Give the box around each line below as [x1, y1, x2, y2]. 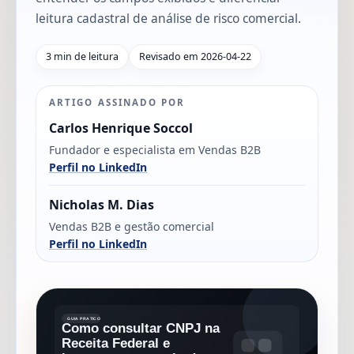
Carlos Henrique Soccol [49, 119, 193, 137]
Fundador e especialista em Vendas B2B [49, 141, 261, 157]
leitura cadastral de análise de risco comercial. [36, 9, 301, 27]
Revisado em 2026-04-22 [139, 49, 251, 63]
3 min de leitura [46, 49, 119, 63]
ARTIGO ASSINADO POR [49, 96, 186, 108]
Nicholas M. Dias [49, 195, 154, 213]
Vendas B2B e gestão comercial [49, 218, 214, 234]
